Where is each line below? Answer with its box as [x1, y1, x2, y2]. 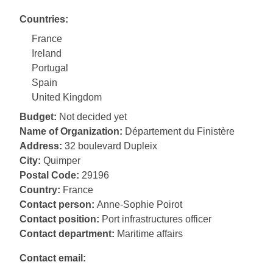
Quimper [43, 155, 80, 166]
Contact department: [19, 229, 115, 239]
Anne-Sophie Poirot [97, 199, 182, 210]
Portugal [32, 63, 68, 74]
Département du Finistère [125, 126, 235, 137]
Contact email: [19, 253, 86, 264]
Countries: [19, 14, 68, 25]
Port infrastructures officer [102, 214, 211, 225]
